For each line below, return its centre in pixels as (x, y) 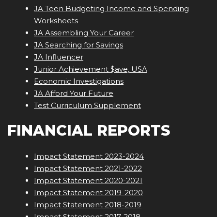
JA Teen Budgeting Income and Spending (111, 9)
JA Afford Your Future (74, 93)
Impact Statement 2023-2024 (89, 156)
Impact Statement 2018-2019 (88, 205)
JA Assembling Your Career (84, 33)
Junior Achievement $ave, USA (91, 69)
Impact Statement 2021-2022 (88, 169)
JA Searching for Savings (78, 45)
